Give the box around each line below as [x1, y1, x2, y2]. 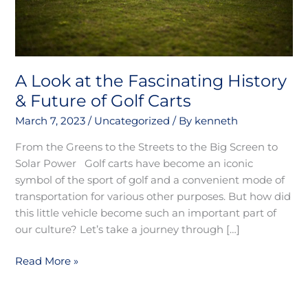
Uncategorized [94, 115, 170, 128]
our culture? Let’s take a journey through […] [15, 223, 241, 236]
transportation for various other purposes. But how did [15, 190, 291, 203]
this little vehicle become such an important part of [15, 206, 277, 219]
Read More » [15, 254, 79, 267]
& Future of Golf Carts [15, 91, 192, 111]
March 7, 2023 [15, 115, 89, 128]
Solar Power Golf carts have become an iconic [15, 157, 254, 170]
